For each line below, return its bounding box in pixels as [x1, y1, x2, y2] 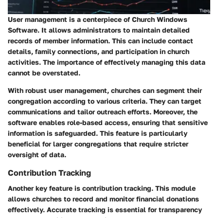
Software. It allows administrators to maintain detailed [8, 25, 190, 34]
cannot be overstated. [8, 68, 80, 77]
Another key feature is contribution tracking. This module [8, 184, 196, 192]
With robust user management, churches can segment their [8, 86, 202, 94]
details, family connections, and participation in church [8, 47, 189, 55]
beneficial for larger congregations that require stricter [8, 139, 188, 148]
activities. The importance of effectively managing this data [8, 57, 205, 66]
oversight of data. [8, 150, 66, 159]
